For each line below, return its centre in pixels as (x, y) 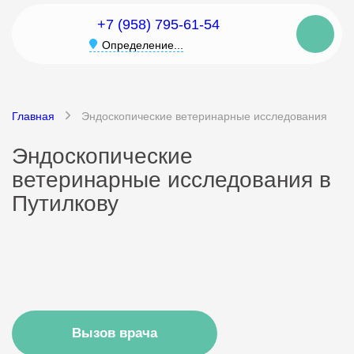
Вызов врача (115, 333)
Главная (33, 116)
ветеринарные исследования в (171, 180)
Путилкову (65, 203)
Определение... (142, 45)
